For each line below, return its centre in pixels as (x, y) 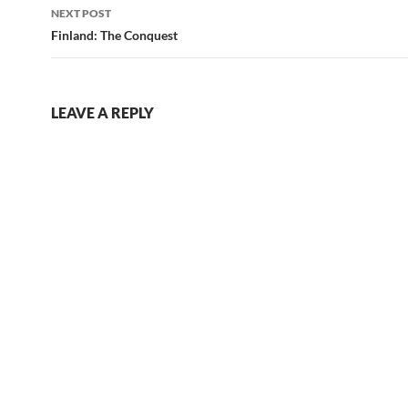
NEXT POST (81, 13)
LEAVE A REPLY (102, 112)
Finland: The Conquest (114, 35)
